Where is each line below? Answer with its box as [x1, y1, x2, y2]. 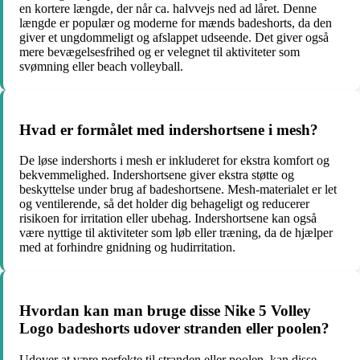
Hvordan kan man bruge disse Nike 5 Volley [19, 302, 311, 320]
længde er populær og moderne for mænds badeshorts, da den [19, 16, 332, 30]
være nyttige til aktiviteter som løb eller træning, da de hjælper [19, 226, 333, 240]
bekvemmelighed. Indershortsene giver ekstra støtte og [19, 168, 294, 182]
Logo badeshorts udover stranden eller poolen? [19, 320, 329, 337]
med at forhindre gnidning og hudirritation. [19, 240, 235, 255]
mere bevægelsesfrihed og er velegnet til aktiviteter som [19, 45, 300, 59]
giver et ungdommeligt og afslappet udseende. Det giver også [19, 31, 329, 44]
